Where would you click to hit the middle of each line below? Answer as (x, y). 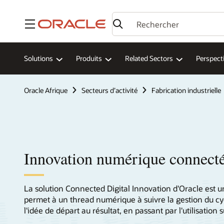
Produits (89, 58)
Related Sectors (149, 58)
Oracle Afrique (46, 90)
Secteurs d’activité (109, 90)
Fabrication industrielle (186, 90)
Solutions (38, 58)
